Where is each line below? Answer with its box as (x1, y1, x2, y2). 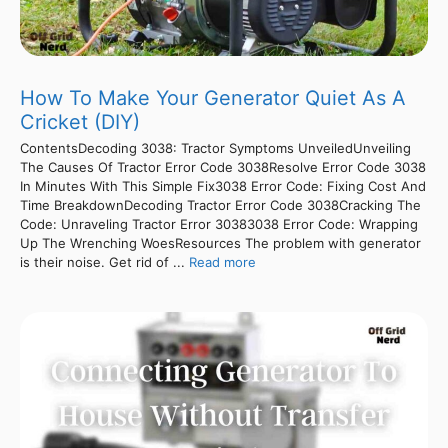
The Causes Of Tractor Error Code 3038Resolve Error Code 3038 (20, 158, 426, 175)
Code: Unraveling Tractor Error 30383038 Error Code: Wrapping (20, 215, 418, 232)
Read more (189, 253, 256, 270)
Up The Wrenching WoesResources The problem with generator (20, 234, 421, 251)
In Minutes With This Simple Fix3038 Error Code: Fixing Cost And (20, 177, 426, 194)
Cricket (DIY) (20, 109, 140, 134)
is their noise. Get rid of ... (20, 253, 189, 270)
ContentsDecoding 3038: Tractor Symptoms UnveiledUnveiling (20, 139, 411, 156)
